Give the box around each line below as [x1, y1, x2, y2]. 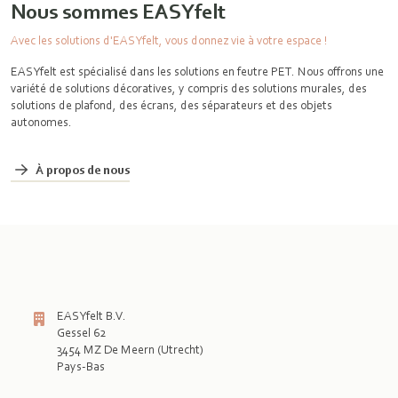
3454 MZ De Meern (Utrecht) [57, 342, 203, 356]
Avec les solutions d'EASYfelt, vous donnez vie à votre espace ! [11, 33, 328, 47]
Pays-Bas [57, 359, 105, 373]
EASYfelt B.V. [57, 308, 126, 322]
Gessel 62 [57, 325, 106, 339]
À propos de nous [36, 162, 130, 177]
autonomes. [11, 115, 77, 129]
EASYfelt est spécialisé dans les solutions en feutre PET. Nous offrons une [11, 64, 384, 78]
